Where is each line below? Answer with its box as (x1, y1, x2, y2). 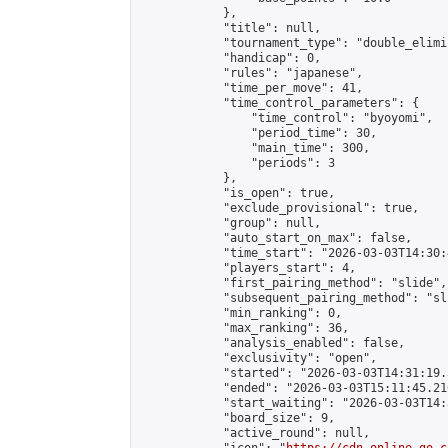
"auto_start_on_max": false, (139, 231, 412, 245)
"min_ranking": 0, (139, 306, 342, 320)
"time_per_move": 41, (139, 81, 363, 95)
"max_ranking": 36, (139, 321, 349, 335)
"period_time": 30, (139, 126, 377, 140)
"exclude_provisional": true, (139, 201, 419, 215)
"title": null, (139, 21, 321, 35)
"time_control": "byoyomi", (139, 111, 433, 125)
